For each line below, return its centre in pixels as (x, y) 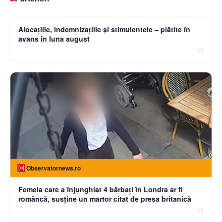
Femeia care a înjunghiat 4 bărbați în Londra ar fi (101, 190)
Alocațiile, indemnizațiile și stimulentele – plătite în (104, 29)
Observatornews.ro (54, 168)
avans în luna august (54, 39)
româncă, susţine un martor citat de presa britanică (105, 199)
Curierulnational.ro (53, 8)
